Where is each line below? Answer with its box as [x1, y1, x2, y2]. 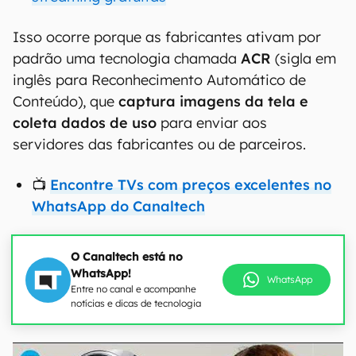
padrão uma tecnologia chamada [13, 49, 241, 68]
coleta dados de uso [13, 114, 157, 132]
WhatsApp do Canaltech [32, 197, 205, 215]
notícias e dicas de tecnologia [71, 297, 201, 309]
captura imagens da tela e [118, 92, 308, 110]
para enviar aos [157, 114, 267, 132]
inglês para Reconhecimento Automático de [13, 71, 306, 89]
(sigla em [271, 49, 336, 68]
